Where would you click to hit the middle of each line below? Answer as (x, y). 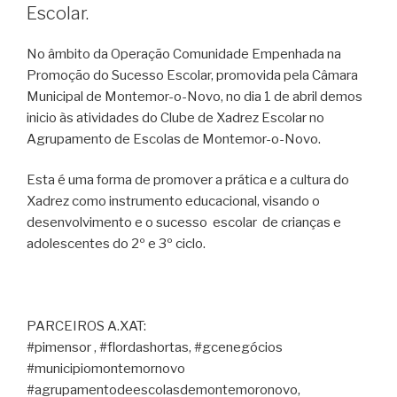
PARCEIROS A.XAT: (86, 327)
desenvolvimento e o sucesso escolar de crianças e (184, 223)
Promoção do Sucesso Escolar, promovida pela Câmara (192, 75)
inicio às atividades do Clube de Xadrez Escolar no (175, 117)
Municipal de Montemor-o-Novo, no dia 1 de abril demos (195, 96)
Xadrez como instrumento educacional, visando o (173, 202)
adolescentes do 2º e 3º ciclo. (116, 244)
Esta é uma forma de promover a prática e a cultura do (188, 180)
